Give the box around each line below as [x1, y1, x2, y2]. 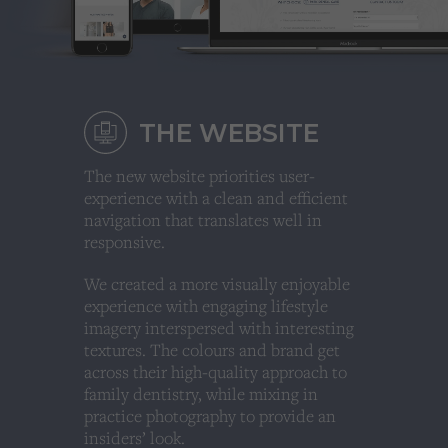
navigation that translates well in [84, 207, 322, 231]
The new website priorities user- [84, 163, 315, 187]
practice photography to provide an [84, 403, 336, 427]
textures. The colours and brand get [84, 337, 340, 361]
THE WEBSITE [132, 117, 319, 148]
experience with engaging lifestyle [84, 293, 328, 317]
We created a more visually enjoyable [84, 271, 350, 295]
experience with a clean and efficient [84, 185, 348, 209]
